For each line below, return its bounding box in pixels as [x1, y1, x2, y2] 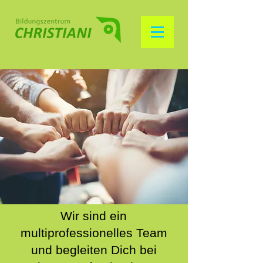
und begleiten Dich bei [31, 243, 157, 257]
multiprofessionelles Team [20, 226, 167, 240]
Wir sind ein [60, 209, 127, 222]
